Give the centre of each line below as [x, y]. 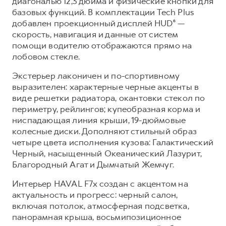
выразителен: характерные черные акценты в [106, 87]
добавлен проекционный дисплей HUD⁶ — [99, 23]
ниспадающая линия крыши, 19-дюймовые [99, 120]
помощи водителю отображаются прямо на [102, 45]
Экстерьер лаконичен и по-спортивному [96, 75]
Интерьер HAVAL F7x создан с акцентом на [100, 183]
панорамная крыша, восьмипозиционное [97, 217]
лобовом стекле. [46, 56]
